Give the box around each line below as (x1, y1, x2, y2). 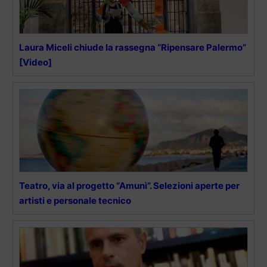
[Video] (19, 56, 52, 68)
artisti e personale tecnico (19, 194, 131, 206)
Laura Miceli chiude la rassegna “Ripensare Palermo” (19, 41, 246, 53)
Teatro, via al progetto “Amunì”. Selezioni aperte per (19, 179, 240, 191)
